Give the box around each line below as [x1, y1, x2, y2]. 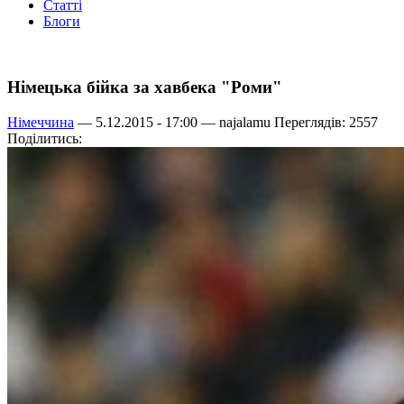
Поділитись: [7, 130, 82, 146]
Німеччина [7, 114, 74, 130]
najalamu [219, 114, 271, 130]
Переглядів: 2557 [271, 114, 378, 130]
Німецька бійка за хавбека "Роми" [7, 78, 282, 97]
